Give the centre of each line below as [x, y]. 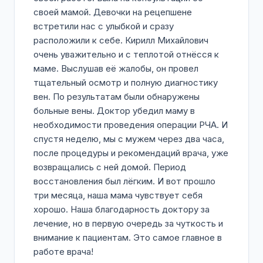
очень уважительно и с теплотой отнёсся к [126, 54]
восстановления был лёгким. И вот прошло [124, 181]
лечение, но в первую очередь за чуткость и [128, 223]
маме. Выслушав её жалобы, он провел [116, 68]
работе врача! [63, 252]
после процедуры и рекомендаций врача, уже [131, 153]
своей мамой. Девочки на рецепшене [113, 12]
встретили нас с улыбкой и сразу [104, 26]
